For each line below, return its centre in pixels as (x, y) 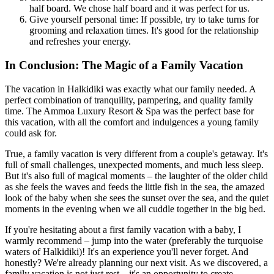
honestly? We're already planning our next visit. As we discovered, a (136, 262)
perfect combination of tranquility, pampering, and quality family (129, 100)
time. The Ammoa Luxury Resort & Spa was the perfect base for (129, 111)
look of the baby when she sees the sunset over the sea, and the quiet (137, 198)
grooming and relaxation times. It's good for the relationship (144, 31)
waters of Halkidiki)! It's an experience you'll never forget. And (127, 251)
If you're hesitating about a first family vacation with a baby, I (123, 229)
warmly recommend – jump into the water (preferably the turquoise (134, 240)
